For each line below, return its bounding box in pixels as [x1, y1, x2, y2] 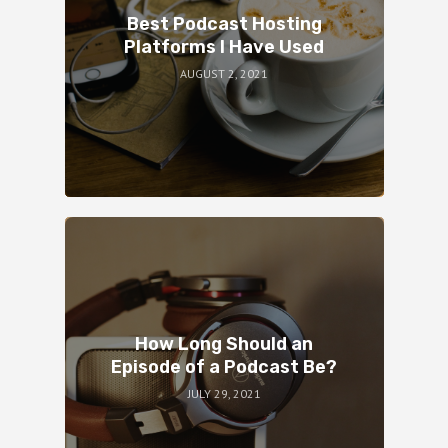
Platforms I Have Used [124, 36, 324, 59]
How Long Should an [135, 333, 313, 356]
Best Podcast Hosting [126, 13, 322, 36]
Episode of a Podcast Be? [111, 356, 337, 379]
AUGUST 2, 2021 [180, 65, 268, 81]
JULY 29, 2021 [187, 385, 261, 401]
